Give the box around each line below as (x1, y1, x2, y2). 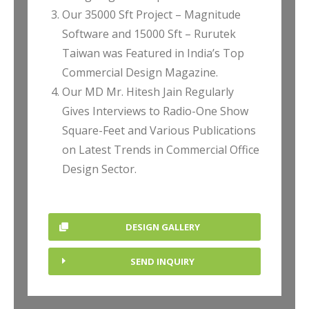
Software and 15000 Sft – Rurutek (62, 26, 236, 41)
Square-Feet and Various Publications (62, 123, 256, 138)
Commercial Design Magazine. (62, 65, 218, 80)
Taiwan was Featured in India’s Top (62, 46, 244, 61)
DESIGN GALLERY (125, 221, 200, 233)
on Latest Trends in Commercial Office (62, 142, 259, 157)
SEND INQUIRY (130, 255, 195, 268)
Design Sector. (62, 161, 137, 177)
